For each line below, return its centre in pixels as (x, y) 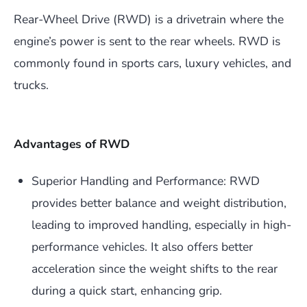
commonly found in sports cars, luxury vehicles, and (152, 63)
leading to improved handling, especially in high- (161, 225)
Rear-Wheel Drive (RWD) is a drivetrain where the (149, 20)
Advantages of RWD (72, 144)
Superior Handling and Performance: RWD (146, 181)
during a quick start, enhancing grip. (127, 291)
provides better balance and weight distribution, (159, 203)
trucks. (31, 85)
